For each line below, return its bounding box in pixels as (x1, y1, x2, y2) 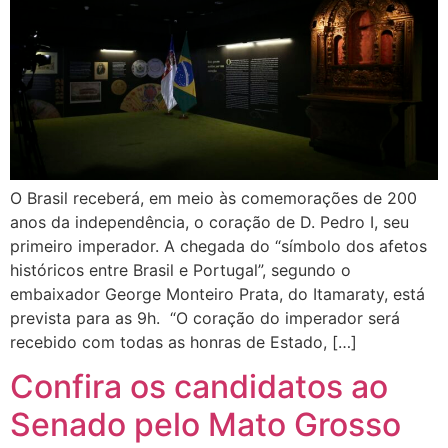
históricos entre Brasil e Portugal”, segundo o (10, 259, 351, 280)
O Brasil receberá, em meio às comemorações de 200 (10, 187, 417, 208)
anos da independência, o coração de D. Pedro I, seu (10, 211, 409, 232)
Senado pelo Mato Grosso (10, 405, 401, 445)
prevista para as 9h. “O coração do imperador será (10, 307, 400, 328)
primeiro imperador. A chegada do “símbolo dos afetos (10, 235, 427, 256)
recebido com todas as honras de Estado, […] (10, 331, 357, 352)
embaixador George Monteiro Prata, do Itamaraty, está (10, 283, 425, 304)
